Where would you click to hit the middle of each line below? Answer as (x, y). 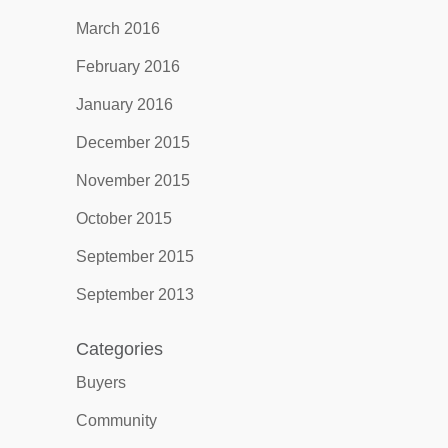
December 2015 (132, 142)
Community (116, 420)
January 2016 (124, 104)
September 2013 (134, 294)
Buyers (100, 382)
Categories (119, 349)
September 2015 (134, 256)
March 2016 (117, 28)
